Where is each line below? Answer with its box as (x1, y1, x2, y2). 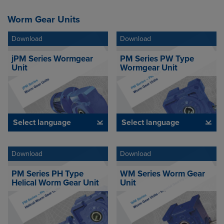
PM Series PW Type (120, 53, 194, 64)
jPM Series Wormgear (11, 53, 93, 64)
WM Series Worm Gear (120, 168, 205, 179)
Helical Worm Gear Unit (11, 177, 99, 188)
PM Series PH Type (11, 168, 83, 179)
